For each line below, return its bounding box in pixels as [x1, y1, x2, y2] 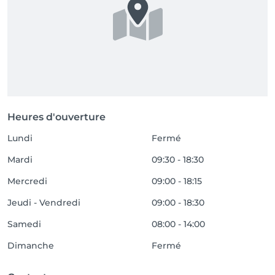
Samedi [7, 219, 41, 230]
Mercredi [7, 176, 47, 187]
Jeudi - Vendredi [7, 197, 80, 208]
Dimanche [7, 240, 54, 251]
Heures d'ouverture [7, 111, 106, 123]
